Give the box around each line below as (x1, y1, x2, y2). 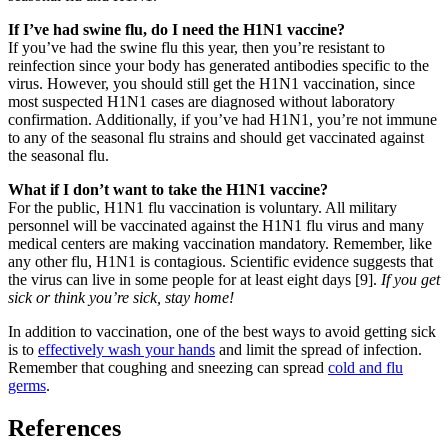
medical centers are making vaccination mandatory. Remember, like (8, 234, 432, 252)
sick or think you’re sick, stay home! (8, 288, 234, 306)
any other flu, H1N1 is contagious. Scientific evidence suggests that (8, 252, 433, 270)
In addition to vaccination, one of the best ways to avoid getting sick (8, 322, 436, 340)
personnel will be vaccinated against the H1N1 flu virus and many (8, 216, 424, 234)
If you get (381, 270, 440, 288)
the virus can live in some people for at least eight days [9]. (8, 270, 381, 288)
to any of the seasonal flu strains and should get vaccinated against (8, 128, 424, 146)
